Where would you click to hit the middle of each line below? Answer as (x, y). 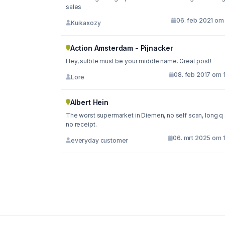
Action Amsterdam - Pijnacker (122, 48)
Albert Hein (89, 102)
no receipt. (81, 125)
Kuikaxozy (86, 23)
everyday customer (99, 140)
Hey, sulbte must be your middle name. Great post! (139, 61)
